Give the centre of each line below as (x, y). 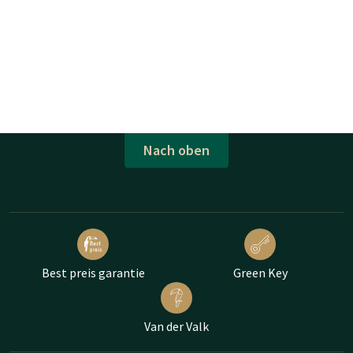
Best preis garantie (93, 272)
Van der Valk (176, 326)
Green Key (260, 272)
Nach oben (176, 150)
